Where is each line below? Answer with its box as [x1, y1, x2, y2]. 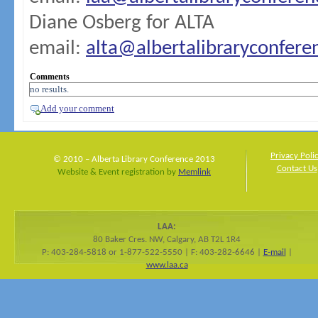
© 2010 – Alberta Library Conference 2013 [53, 155, 215, 165]
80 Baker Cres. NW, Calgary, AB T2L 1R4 [93, 235, 241, 245]
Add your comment [40, 103, 114, 114]
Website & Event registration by [57, 168, 178, 177]
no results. [30, 84, 69, 94]
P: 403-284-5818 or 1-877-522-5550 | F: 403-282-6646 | [41, 248, 263, 258]
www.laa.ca [146, 261, 188, 270]
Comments [30, 72, 70, 82]
